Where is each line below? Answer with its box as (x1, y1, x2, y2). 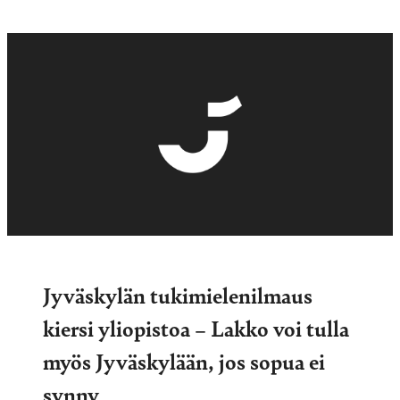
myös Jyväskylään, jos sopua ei (43, 345, 325, 376)
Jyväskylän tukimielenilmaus (43, 279, 312, 310)
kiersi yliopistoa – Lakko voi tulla (43, 312, 349, 343)
